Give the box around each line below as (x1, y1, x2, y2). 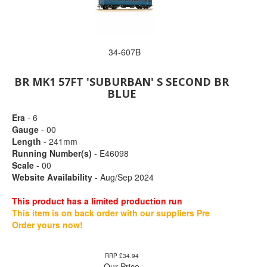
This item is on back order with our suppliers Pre (12, 207, 210, 219)
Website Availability (12, 171, 92, 183)
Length (12, 135, 41, 147)
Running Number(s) (12, 147, 92, 159)
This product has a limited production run (12, 195, 182, 207)
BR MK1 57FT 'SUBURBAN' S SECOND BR (14, 74, 229, 89)
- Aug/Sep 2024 (92, 171, 154, 183)
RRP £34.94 (104, 252, 139, 260)
